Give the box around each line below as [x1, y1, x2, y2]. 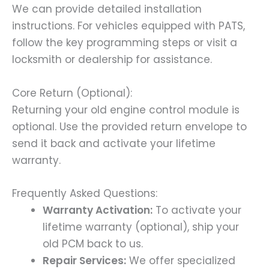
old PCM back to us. [43, 236, 143, 251]
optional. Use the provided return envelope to [12, 119, 247, 134]
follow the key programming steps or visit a [12, 35, 237, 50]
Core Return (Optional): [12, 85, 132, 100]
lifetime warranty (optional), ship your [43, 219, 239, 234]
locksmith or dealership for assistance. [12, 52, 212, 67]
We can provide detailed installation [12, 2, 202, 17]
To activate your [153, 202, 241, 217]
